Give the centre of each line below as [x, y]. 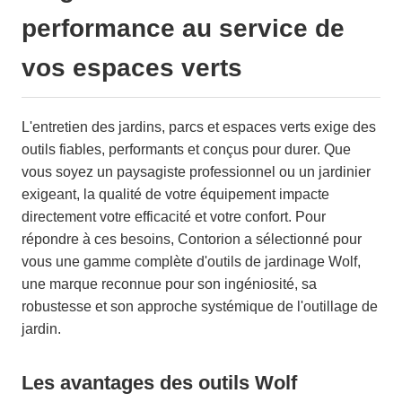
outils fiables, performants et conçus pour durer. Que [186, 149]
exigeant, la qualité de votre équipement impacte [175, 194]
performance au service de [183, 28]
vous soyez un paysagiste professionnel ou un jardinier [196, 171]
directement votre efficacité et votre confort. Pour [174, 216]
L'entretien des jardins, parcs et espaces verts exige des [199, 127]
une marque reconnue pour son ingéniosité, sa [169, 284]
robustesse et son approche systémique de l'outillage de [200, 306]
